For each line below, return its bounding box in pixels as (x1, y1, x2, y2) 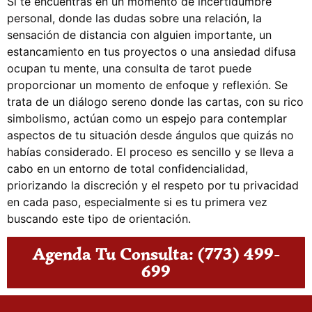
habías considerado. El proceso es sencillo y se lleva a (7, 145, 294, 159)
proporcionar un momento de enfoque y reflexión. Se (7, 78, 288, 93)
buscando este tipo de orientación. (7, 212, 191, 226)
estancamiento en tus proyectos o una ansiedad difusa (7, 45, 296, 59)
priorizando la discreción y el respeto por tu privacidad (7, 178, 299, 193)
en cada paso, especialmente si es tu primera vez (7, 195, 267, 210)
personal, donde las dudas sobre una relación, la (7, 11, 262, 26)
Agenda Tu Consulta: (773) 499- (32, 242, 280, 266)
